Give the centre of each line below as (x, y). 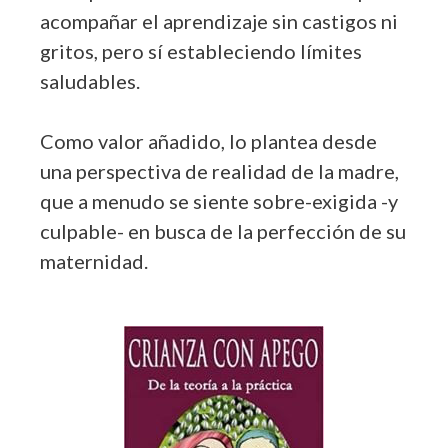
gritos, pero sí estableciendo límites (201, 50)
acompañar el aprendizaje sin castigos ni (219, 20)
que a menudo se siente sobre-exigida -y (219, 200)
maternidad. (96, 260)
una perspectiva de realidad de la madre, (219, 170)
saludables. (92, 80)
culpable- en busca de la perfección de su (223, 230)
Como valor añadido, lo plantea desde (208, 140)
